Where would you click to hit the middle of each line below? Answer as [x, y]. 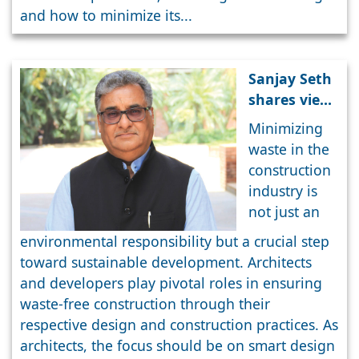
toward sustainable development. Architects [166, 262]
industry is [283, 191]
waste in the [289, 149]
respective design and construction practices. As [179, 324]
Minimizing [286, 129]
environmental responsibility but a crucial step [175, 241]
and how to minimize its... [106, 16]
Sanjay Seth [290, 79]
